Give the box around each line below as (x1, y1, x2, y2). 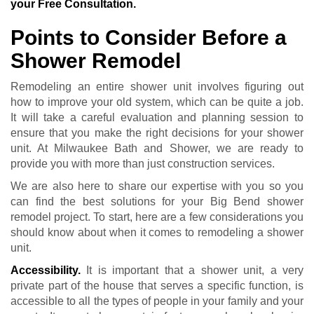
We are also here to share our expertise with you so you (11, 180, 303, 193)
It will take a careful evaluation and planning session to (11, 111, 303, 124)
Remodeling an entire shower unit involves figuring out (11, 81, 303, 93)
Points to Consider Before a (11, 26, 287, 50)
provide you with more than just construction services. (11, 158, 275, 170)
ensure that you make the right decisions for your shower (11, 127, 303, 139)
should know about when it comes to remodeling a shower (11, 226, 303, 239)
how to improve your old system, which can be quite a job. (11, 96, 303, 109)
